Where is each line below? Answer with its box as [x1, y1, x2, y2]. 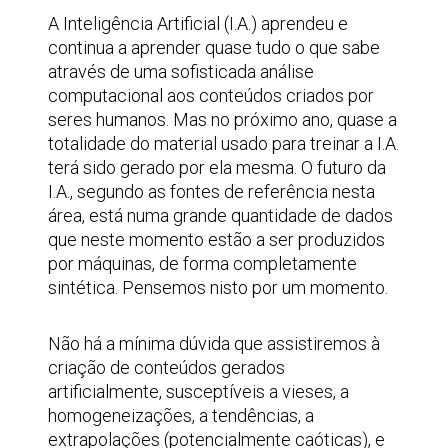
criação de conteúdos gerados [48, 357, 285, 378]
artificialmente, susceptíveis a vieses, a [48, 381, 349, 402]
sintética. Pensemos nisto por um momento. [48, 277, 388, 298]
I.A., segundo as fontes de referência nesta [48, 181, 375, 202]
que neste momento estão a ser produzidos [48, 229, 385, 250]
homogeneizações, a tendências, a [48, 405, 314, 426]
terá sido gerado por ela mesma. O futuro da [48, 157, 386, 178]
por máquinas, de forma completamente [48, 253, 357, 274]
